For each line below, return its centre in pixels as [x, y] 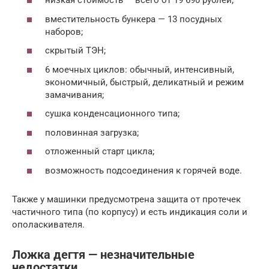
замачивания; [74, 95]
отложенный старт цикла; [100, 152]
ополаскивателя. [48, 224]
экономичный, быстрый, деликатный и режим [144, 82]
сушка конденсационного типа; [112, 114]
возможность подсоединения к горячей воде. [144, 170]
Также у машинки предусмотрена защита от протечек [126, 199]
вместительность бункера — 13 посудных [133, 19]
